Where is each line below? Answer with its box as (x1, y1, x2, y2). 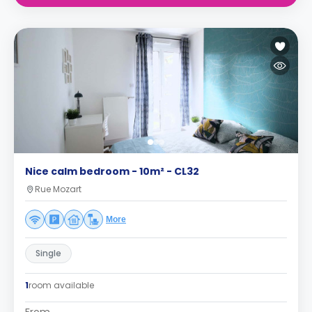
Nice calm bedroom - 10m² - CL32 (25, 164, 199, 178)
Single (36, 247, 61, 259)
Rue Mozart (35, 183, 81, 195)
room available (29, 279, 94, 291)
